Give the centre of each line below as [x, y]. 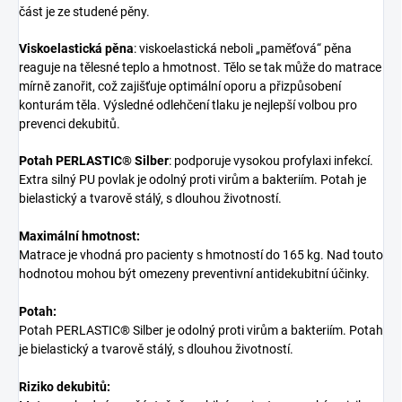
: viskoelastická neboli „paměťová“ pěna [243, 49]
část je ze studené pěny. [84, 12]
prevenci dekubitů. [70, 124]
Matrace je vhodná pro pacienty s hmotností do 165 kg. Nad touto [201, 255]
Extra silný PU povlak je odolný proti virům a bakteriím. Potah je [192, 180]
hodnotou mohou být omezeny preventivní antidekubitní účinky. [194, 274]
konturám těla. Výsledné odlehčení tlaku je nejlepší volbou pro [188, 105]
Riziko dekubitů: [65, 387]
